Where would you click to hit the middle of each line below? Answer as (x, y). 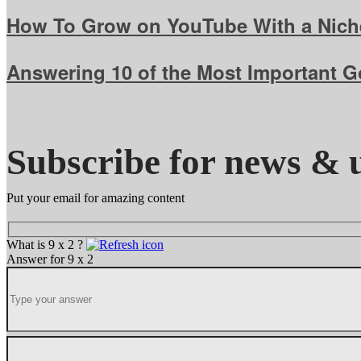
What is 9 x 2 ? (46, 244)
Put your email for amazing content (95, 197)
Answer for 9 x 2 (50, 259)
